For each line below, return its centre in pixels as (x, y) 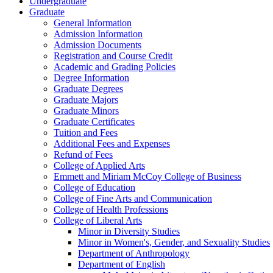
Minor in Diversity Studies (129, 232)
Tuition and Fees (86, 133)
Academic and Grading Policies (115, 67)
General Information (93, 23)
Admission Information (98, 34)
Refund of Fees (83, 155)
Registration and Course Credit (113, 56)
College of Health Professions (111, 210)
